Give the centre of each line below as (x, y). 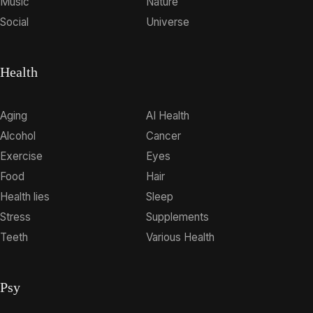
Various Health (181, 238)
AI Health (168, 116)
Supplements (178, 217)
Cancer (164, 136)
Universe (168, 22)
